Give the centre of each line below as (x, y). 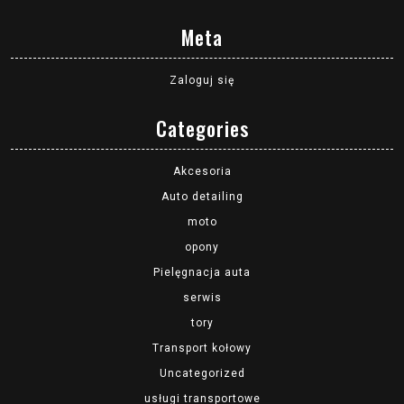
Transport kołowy (202, 349)
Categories (202, 129)
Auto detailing (202, 197)
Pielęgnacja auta (202, 273)
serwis (202, 298)
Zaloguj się (202, 81)
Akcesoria (202, 172)
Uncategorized (202, 374)
